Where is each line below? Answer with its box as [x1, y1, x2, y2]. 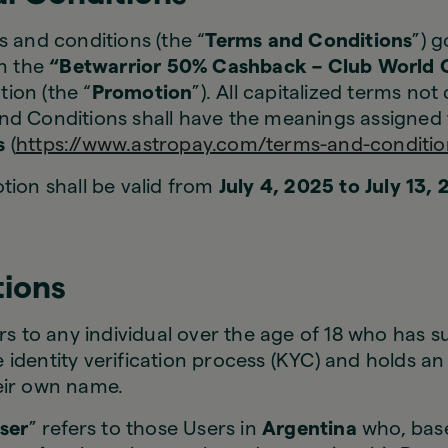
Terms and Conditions [205, 31, 413, 51]
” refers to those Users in [28, 419, 263, 439]
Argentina [262, 419, 357, 439]
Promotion [91, 83, 193, 103]
